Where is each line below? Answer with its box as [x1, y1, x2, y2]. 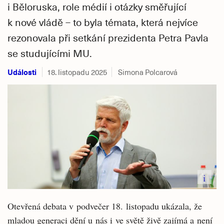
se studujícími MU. [7, 46, 92, 59]
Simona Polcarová [118, 67, 177, 77]
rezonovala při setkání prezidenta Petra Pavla [7, 30, 208, 44]
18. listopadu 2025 [47, 67, 107, 77]
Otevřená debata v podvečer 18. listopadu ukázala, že [7, 200, 202, 212]
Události [7, 66, 36, 77]
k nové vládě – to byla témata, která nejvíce [7, 15, 198, 28]
